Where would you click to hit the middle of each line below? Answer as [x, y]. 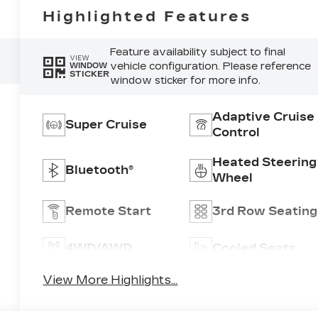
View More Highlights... [110, 280]
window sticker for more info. [185, 80]
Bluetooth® [100, 170]
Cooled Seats [254, 248]
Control [236, 132]
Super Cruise [106, 124]
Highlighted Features [147, 16]
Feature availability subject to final [197, 52]
